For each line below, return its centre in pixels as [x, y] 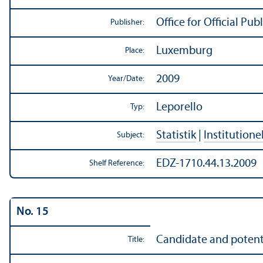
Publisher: [127, 23]
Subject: [131, 136]
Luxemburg [184, 51]
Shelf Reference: [117, 164]
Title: [136, 240]
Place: [135, 51]
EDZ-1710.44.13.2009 [206, 164]
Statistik [176, 136]
